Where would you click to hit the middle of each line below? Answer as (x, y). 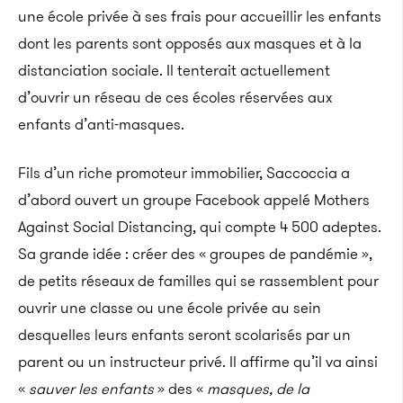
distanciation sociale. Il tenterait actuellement (174, 70)
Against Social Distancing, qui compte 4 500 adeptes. (200, 227)
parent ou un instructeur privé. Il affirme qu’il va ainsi (198, 362)
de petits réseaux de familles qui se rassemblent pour (198, 281)
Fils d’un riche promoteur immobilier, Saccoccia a (184, 173)
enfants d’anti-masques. (101, 124)
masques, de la (258, 389)
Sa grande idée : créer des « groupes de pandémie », (195, 254)
